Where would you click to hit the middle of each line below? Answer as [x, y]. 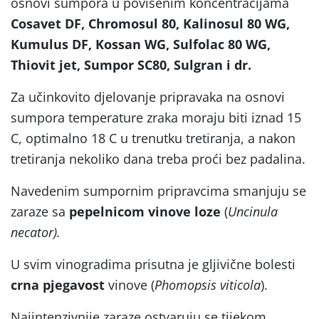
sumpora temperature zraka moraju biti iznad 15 [156, 117]
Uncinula [253, 211]
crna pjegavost [58, 284]
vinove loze [184, 211]
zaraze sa [40, 211]
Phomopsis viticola [208, 284]
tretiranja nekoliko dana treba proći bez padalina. [158, 158]
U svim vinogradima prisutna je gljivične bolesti [153, 264]
